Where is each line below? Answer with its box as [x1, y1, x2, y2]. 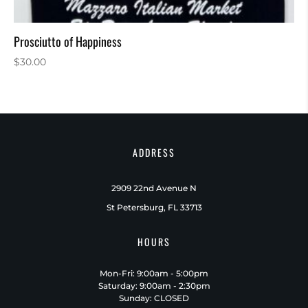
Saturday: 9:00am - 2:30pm [98, 280, 210, 291]
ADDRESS [133, 145, 175, 160]
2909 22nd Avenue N [111, 183, 197, 194]
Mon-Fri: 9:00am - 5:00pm [100, 268, 208, 279]
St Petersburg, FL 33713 [106, 202, 202, 213]
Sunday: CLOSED [119, 293, 189, 304]
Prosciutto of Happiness [14, 32, 122, 51]
